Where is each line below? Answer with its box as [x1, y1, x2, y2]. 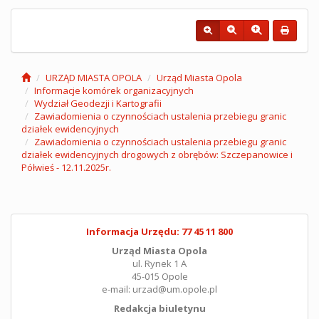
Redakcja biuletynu [113, 302, 206, 315]
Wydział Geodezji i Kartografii [34, 97, 162, 110]
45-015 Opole [131, 270, 188, 283]
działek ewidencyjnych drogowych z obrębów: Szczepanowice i [21, 148, 293, 161]
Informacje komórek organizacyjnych [34, 84, 194, 97]
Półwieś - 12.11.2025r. [21, 161, 111, 174]
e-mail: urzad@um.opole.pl [102, 283, 217, 296]
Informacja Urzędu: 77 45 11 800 [86, 225, 233, 238]
